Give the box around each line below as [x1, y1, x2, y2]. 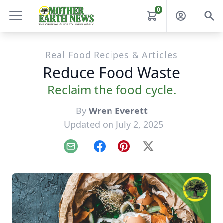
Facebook [99, 146, 135, 157]
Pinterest [123, 146, 157, 157]
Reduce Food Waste [43, 62, 180, 83]
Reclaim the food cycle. [47, 81, 176, 98]
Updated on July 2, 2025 [64, 118, 163, 130]
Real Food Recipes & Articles [45, 49, 178, 61]
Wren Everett [88, 105, 148, 116]
